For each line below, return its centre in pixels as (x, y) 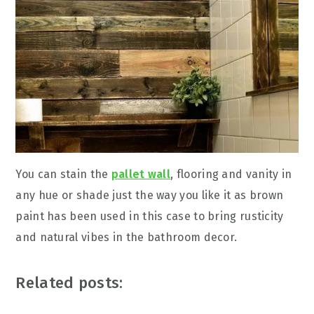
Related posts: (69, 282)
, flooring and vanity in (231, 174)
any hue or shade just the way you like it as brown (150, 195)
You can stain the (63, 174)
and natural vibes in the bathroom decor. (127, 237)
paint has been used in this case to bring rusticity (150, 216)
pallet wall (141, 174)
